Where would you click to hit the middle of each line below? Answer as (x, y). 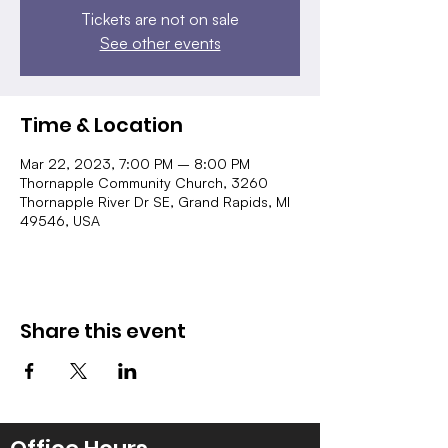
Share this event (103, 331)
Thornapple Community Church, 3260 (144, 182)
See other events (160, 43)
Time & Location (101, 125)
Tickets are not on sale (160, 19)
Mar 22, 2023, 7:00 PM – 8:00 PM (135, 163)
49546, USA (60, 220)
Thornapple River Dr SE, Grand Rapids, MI (155, 201)
